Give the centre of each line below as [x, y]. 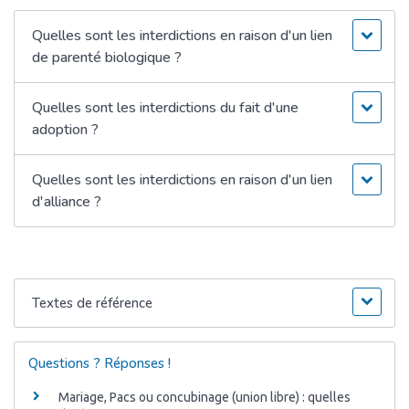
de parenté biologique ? [107, 57]
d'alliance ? [67, 201]
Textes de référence [93, 303]
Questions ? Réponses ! [100, 363]
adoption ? [66, 129]
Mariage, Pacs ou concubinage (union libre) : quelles [204, 398]
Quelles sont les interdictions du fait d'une [166, 107]
